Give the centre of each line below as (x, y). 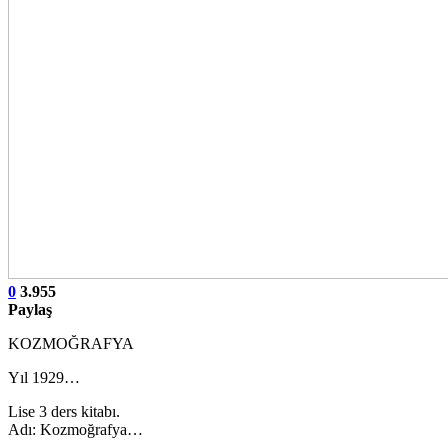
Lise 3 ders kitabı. (64, 411)
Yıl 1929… (44, 377)
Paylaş (30, 309)
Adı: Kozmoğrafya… (75, 429)
